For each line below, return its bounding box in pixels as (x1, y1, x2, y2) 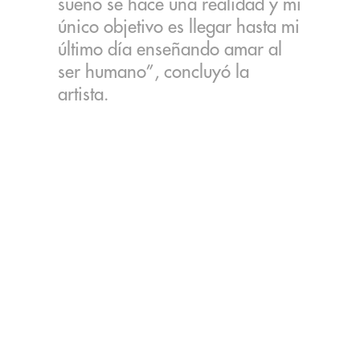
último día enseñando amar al (58, 41, 283, 59)
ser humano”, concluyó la (58, 63, 250, 82)
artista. (58, 86, 109, 104)
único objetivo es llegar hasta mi (58, 18, 301, 37)
